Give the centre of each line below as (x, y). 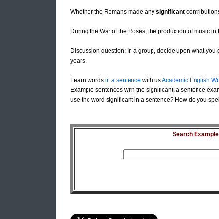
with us (151, 80)
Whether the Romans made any (113, 12)
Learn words (88, 80)
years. (78, 61)
